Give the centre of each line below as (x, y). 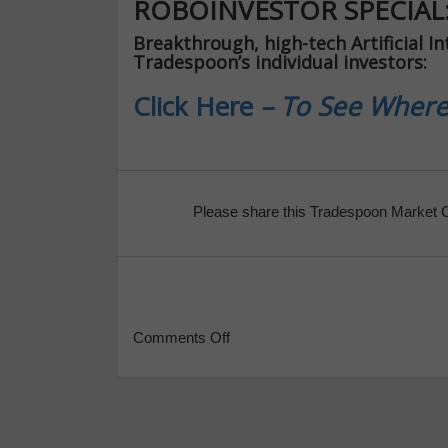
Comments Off (181, 338)
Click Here (196, 106)
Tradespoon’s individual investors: (280, 62)
